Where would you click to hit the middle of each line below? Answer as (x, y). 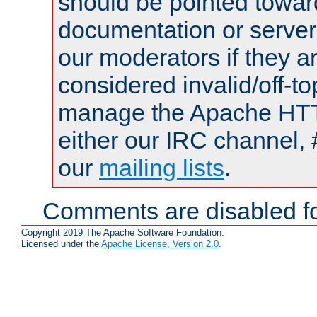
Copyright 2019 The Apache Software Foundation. (123, 233)
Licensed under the (61, 244)
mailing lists (162, 167)
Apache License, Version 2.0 (160, 244)
